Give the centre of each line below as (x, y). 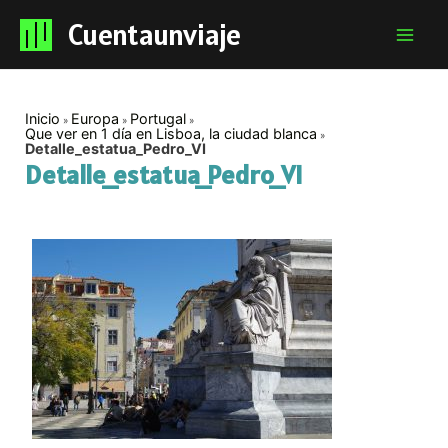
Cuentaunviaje (155, 34)
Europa (95, 119)
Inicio (43, 119)
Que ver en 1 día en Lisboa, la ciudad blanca (171, 134)
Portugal (158, 119)
